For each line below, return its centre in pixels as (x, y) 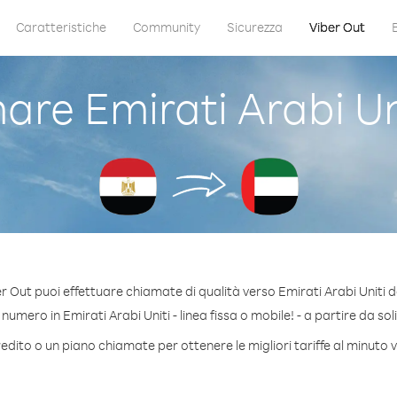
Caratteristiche (61, 27)
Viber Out (337, 27)
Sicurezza (254, 27)
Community (166, 27)
